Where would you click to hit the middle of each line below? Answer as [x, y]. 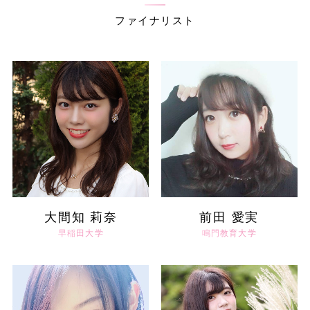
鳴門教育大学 [229, 233]
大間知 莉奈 [81, 217]
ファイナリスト [155, 20]
